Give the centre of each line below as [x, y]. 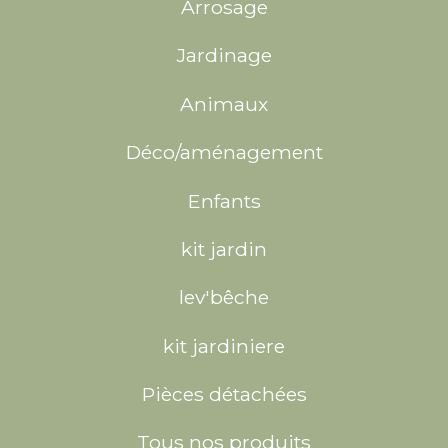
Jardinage [224, 55]
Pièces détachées [224, 394]
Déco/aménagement [224, 152]
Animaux [224, 103]
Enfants [224, 200]
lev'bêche [224, 297]
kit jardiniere [224, 345]
